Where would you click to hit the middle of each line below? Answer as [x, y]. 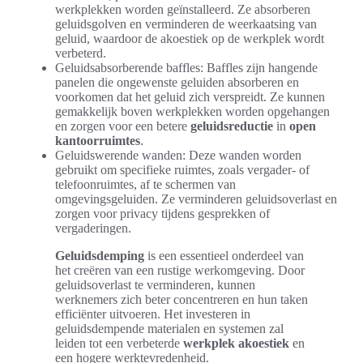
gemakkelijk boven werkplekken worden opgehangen [192, 111]
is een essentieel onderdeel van [224, 255]
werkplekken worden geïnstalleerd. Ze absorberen [183, 9]
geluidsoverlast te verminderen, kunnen [155, 284]
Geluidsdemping [100, 255]
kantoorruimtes [98, 140]
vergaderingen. [93, 228]
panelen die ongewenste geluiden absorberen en [177, 82]
